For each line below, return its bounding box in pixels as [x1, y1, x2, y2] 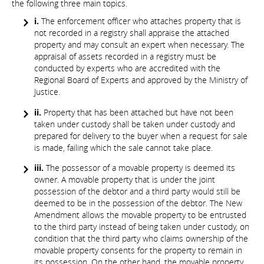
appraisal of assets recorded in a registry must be [34, 51, 216, 62]
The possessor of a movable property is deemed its [44, 162, 235, 174]
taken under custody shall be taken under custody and [34, 118, 235, 130]
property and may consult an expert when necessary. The [34, 39, 245, 51]
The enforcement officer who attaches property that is [39, 15, 241, 27]
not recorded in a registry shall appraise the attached [34, 27, 229, 39]
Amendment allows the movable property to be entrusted [34, 209, 246, 221]
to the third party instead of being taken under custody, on [34, 221, 249, 233]
